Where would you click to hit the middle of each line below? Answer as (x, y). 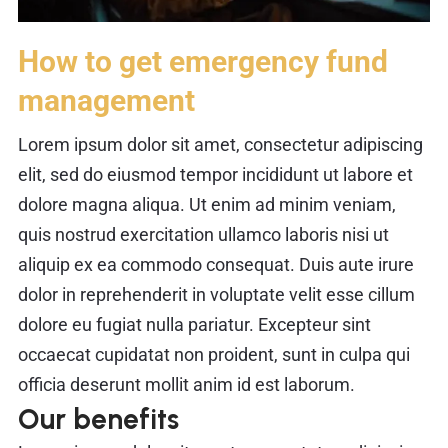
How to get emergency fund (203, 61)
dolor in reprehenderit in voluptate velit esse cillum (216, 294)
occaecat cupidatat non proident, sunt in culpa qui (214, 354)
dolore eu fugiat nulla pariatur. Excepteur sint (194, 324)
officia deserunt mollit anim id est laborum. (186, 384)
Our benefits (98, 418)
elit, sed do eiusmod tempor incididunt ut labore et (215, 174)
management (106, 100)
